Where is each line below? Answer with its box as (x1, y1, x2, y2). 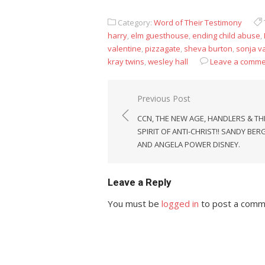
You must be (108, 198, 161, 209)
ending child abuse (192, 30, 260, 41)
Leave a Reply (108, 176, 171, 188)
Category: (116, 17, 154, 28)
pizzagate (145, 43, 180, 54)
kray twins (108, 56, 144, 67)
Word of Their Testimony (154, 17, 242, 28)
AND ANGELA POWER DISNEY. (137, 139, 240, 150)
